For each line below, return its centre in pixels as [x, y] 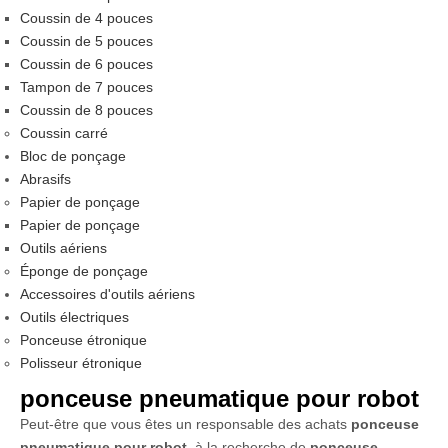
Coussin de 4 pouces [86, 18]
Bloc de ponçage [73, 156]
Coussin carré [64, 133]
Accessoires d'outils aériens [107, 294]
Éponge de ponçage [84, 271]
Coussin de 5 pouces [86, 41]
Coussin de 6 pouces [86, 64]
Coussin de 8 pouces [86, 110]
